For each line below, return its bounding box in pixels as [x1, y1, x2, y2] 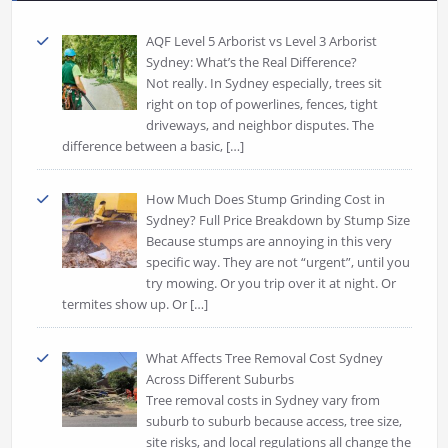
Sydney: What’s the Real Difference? [146, 52, 358, 71]
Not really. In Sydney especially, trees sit [146, 73, 383, 92]
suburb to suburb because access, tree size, [146, 411, 403, 430]
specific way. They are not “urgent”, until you [146, 253, 411, 272]
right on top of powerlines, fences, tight [146, 94, 379, 113]
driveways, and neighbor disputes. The [146, 115, 375, 134]
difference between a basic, [61, 136, 226, 155]
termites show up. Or [61, 295, 190, 314]
